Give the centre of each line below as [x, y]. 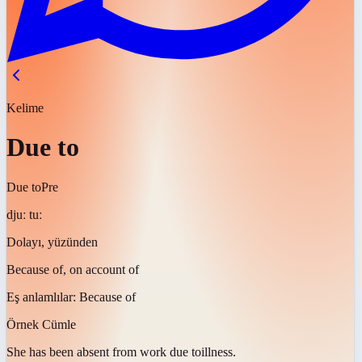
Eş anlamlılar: [43, 297]
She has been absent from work [86, 351]
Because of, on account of [73, 269]
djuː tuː [24, 214]
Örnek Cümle [41, 324]
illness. [219, 351]
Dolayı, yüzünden [52, 242]
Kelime [25, 108]
